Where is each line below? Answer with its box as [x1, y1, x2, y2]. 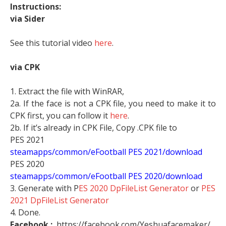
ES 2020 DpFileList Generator [79, 183, 189, 194]
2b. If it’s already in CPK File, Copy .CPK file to [10, 122, 177, 133]
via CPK [10, 62, 40, 73]
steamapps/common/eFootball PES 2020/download [10, 171, 202, 182]
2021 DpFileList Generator [10, 195, 109, 206]
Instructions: [10, 1, 61, 12]
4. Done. [10, 207, 40, 218]
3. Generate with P [10, 183, 79, 194]
